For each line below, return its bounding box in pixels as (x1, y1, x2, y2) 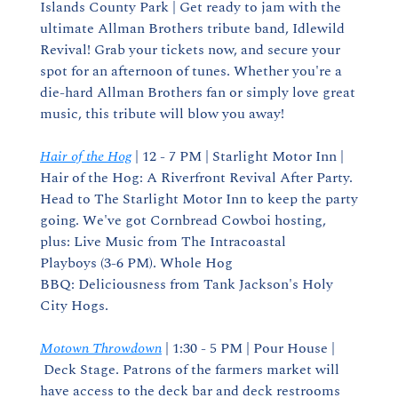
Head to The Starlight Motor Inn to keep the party (40, 188, 358, 210)
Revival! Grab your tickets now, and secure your (40, 39, 340, 60)
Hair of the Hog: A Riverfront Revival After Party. (40, 167, 353, 188)
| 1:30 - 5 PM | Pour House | (162, 338, 335, 359)
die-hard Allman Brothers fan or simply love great (40, 82, 355, 103)
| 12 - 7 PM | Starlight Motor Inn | (131, 146, 344, 167)
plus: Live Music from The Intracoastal (40, 231, 286, 252)
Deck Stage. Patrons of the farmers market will (40, 359, 339, 380)
